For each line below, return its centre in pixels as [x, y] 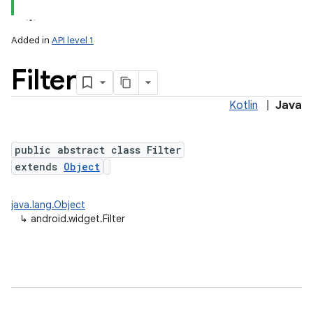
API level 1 [73, 40]
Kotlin [243, 105]
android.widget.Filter [78, 219]
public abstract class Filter [98, 150]
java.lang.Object [48, 205]
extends [39, 167]
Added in [31, 40]
